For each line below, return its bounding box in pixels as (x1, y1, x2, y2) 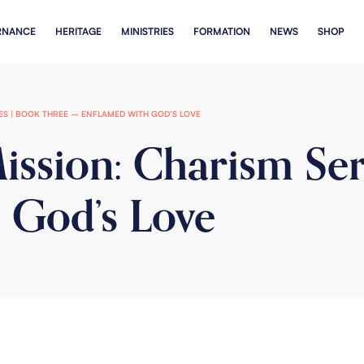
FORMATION (193, 25, 250, 37)
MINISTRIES (120, 25, 174, 37)
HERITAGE (54, 25, 102, 37)
